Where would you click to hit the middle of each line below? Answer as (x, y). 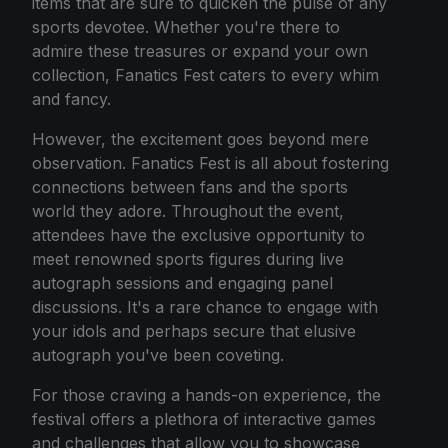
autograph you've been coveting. (158, 354)
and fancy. (71, 98)
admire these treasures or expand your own (200, 50)
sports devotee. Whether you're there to (186, 26)
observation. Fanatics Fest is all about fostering (210, 162)
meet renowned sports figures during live (188, 258)
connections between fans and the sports (190, 186)
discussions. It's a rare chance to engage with (205, 306)
